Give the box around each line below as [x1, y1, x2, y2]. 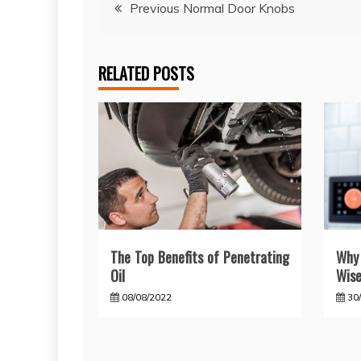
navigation [98, 26, 196, 64]
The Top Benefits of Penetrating [110, 247, 289, 268]
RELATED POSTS [98, 60, 194, 85]
